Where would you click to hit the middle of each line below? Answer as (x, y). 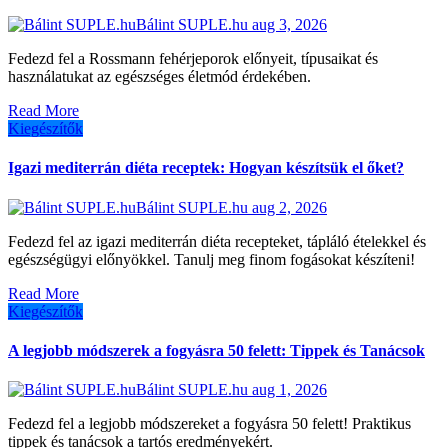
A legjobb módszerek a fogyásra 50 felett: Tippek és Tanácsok (216, 350)
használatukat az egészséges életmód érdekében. (159, 77)
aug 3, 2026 (289, 25)
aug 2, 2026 (289, 207)
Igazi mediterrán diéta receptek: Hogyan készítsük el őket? (206, 168)
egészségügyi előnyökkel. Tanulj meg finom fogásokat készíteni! (211, 259)
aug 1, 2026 (289, 390)
